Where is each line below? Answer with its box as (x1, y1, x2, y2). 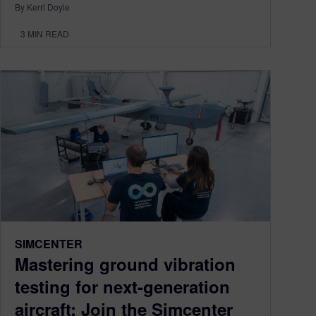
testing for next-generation (15, 274, 230, 299)
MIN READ (28, 27, 69, 39)
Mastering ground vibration (15, 252, 236, 276)
